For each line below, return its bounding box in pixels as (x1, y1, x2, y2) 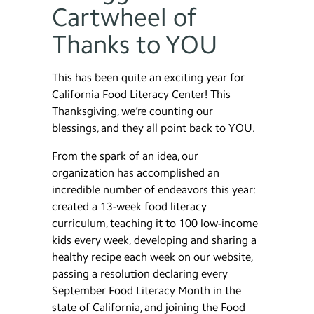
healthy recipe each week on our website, (52, 250, 253, 264)
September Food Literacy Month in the (52, 284, 241, 297)
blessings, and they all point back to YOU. (52, 121, 255, 135)
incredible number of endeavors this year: (52, 183, 256, 196)
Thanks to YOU (52, 29, 218, 60)
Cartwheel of (52, 2, 196, 32)
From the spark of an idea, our (52, 149, 198, 163)
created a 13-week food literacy (52, 200, 207, 213)
